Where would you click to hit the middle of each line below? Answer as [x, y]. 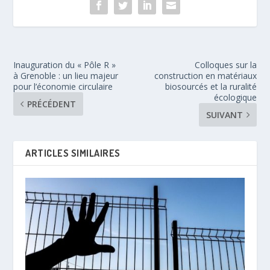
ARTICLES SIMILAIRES [73, 153]
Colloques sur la [225, 64]
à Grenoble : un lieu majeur [66, 75]
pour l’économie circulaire [63, 86]
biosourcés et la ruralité [211, 86]
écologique [235, 97]
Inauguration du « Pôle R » [65, 64]
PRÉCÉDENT [52, 104]
